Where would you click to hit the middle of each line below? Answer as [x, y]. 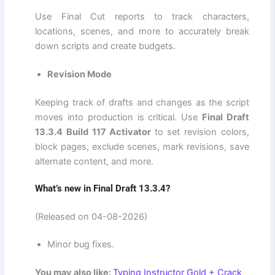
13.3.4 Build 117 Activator [95, 132]
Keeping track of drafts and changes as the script [142, 103]
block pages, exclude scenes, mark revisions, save [142, 147]
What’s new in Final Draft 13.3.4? [103, 189]
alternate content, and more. [95, 162]
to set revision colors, [202, 132]
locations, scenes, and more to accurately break [142, 32]
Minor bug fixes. [81, 245]
